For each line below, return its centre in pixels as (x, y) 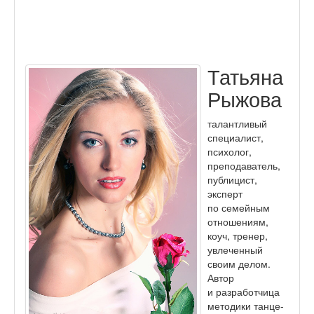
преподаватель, (244, 165)
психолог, (230, 151)
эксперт (225, 193)
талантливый (237, 123)
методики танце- (246, 305)
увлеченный (235, 249)
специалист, (235, 137)
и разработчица (244, 291)
